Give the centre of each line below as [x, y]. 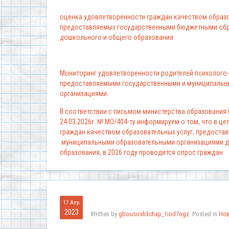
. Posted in [204, 214]
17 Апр [71, 203]
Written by [105, 214]
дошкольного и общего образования [117, 38]
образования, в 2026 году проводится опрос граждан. [143, 153]
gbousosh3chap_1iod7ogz [154, 214]
